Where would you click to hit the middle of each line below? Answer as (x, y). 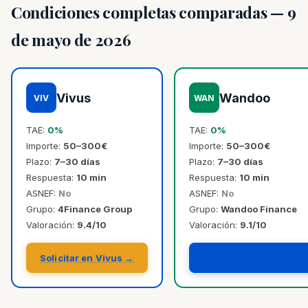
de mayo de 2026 (71, 40)
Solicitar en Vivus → (87, 258)
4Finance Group (95, 209)
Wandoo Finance (258, 209)
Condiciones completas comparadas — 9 (154, 12)
